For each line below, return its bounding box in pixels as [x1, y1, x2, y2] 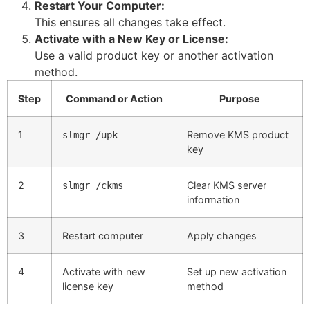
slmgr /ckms [62, 179, 123, 191]
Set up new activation [187, 265, 286, 277]
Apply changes [187, 229, 257, 241]
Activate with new [62, 265, 145, 277]
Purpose [219, 92, 260, 104]
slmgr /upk [62, 129, 118, 140]
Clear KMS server [187, 179, 266, 191]
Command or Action [65, 92, 163, 104]
